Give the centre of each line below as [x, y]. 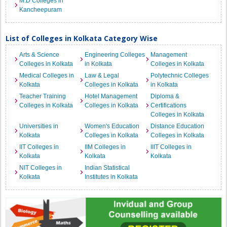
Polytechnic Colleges [179, 75]
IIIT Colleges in [171, 147]
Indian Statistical [107, 168]
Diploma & [165, 96]
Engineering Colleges [115, 55]
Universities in [39, 126]
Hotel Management [111, 96]
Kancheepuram [41, 10]
